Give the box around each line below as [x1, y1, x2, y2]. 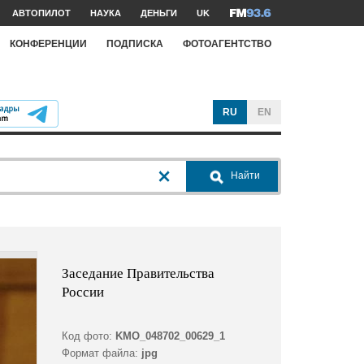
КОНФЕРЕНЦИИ [10, 37, 87, 50]
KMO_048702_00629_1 [115, 330, 225, 343]
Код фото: [61, 330, 112, 343]
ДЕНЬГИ [141, 8, 177, 18]
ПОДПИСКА [106, 37, 163, 50]
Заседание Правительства [61, 263, 214, 283]
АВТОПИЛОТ [12, 8, 71, 18]
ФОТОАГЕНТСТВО [183, 37, 271, 50]
